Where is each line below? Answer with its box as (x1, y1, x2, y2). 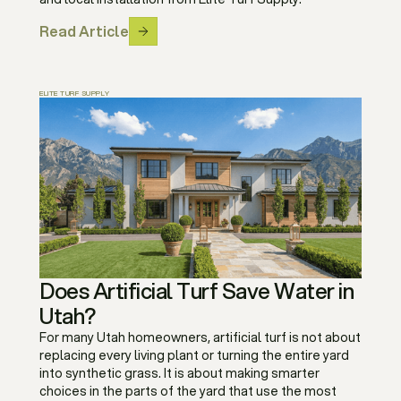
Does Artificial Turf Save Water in (39, 275, 354, 306)
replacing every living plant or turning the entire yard (39, 346, 349, 364)
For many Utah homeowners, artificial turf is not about (39, 328, 361, 346)
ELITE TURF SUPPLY (39, 87, 110, 98)
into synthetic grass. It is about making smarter (39, 363, 320, 382)
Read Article (39, 20, 129, 41)
